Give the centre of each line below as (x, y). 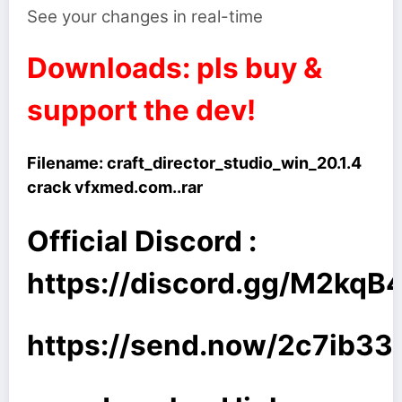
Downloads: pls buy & (175, 67)
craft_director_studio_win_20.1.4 (234, 163)
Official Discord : (142, 240)
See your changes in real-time (145, 16)
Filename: (67, 163)
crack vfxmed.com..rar (115, 188)
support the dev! (141, 109)
